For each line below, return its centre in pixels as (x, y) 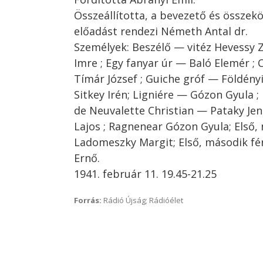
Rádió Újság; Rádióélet (142, 200)
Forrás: (88, 200)
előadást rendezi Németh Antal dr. (161, 31)
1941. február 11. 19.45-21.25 (145, 174)
